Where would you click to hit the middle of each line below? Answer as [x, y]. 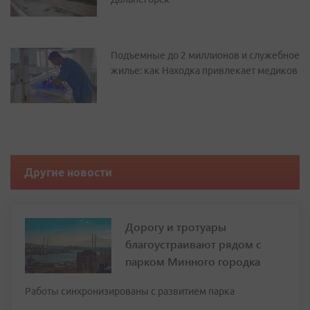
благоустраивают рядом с [193, 244]
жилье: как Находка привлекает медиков [204, 71]
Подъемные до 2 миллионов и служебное [205, 55]
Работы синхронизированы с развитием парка [130, 291]
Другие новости [68, 172]
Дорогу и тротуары [176, 227]
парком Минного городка [193, 261]
